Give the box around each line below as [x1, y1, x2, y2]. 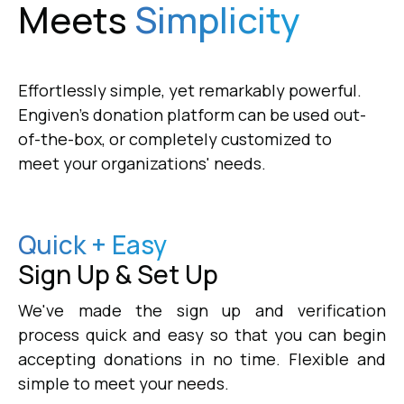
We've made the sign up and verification [18, 298, 386, 321]
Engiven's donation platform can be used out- [18, 103, 366, 125]
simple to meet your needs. [18, 372, 229, 394]
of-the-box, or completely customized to [18, 127, 332, 150]
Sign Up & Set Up [18, 256, 218, 291]
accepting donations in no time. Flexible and [18, 347, 386, 370]
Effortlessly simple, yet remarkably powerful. [18, 78, 362, 101]
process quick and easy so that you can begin [18, 323, 386, 345]
